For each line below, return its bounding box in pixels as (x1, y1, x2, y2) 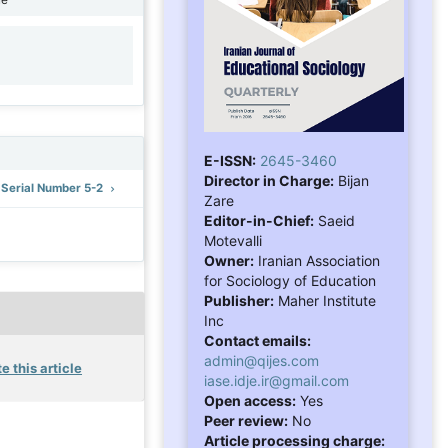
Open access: (204, 391, 296, 409)
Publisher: (204, 291, 274, 309)
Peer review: (204, 411, 288, 429)
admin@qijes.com (204, 351, 319, 369)
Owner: (204, 251, 254, 269)
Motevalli (204, 231, 262, 249)
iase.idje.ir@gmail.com (204, 371, 349, 389)
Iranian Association (254, 251, 380, 269)
